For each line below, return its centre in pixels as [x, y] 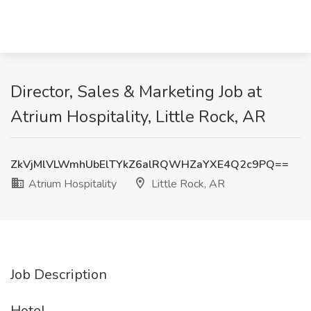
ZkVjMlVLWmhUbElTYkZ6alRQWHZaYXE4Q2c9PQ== [150, 165]
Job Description [59, 275]
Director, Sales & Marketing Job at [136, 92]
